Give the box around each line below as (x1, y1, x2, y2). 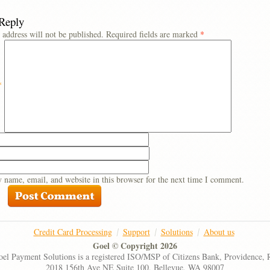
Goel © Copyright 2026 (93, 239, 177, 252)
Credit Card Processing (33, 226, 112, 237)
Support (122, 226, 150, 237)
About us (203, 226, 234, 237)
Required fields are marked (106, 28, 200, 40)
